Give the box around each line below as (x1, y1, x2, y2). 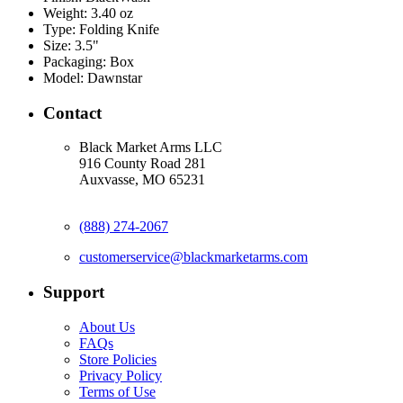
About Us (79, 318, 135, 335)
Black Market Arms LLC (79, 139, 222, 156)
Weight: (43, 5, 87, 21)
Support (43, 282, 104, 302)
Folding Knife (79, 22, 159, 37)
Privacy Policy (79, 367, 162, 383)
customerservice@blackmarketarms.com (79, 249, 308, 265)
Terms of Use (79, 383, 156, 399)
